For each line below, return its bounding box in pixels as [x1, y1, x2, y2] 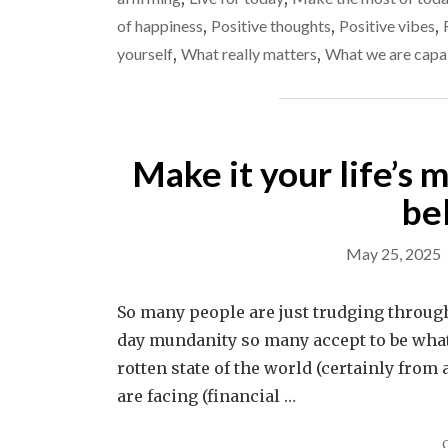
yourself [117, 44, 173, 63]
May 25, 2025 [345, 244, 441, 263]
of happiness [117, 16, 203, 35]
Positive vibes [339, 16, 435, 35]
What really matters [181, 44, 317, 63]
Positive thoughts [211, 16, 331, 35]
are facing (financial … [117, 386, 296, 406]
